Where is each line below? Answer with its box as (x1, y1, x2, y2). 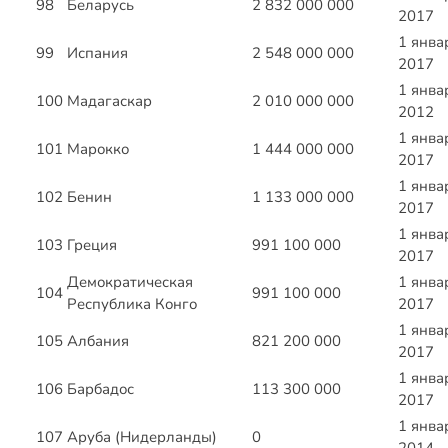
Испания (67, 43, 128, 64)
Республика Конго (67, 294, 197, 315)
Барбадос (67, 379, 134, 400)
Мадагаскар (67, 91, 152, 112)
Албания (67, 331, 129, 352)
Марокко (67, 139, 129, 160)
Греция (67, 235, 117, 256)
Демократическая (67, 272, 193, 293)
